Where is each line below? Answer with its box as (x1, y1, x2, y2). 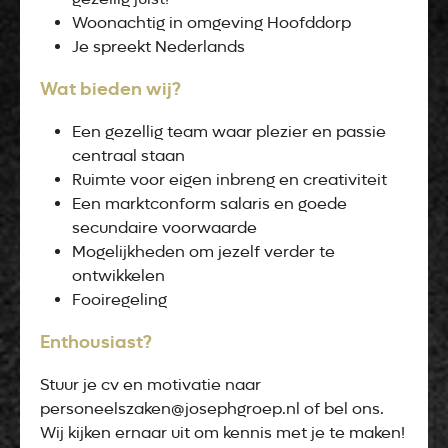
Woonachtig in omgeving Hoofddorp (72, 13, 351, 32)
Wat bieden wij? (40, 78, 181, 100)
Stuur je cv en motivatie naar (40, 375, 261, 394)
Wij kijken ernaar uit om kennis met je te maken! (40, 423, 405, 442)
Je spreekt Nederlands (72, 37, 245, 56)
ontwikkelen (72, 266, 165, 285)
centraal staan (72, 146, 185, 165)
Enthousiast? (40, 331, 152, 353)
